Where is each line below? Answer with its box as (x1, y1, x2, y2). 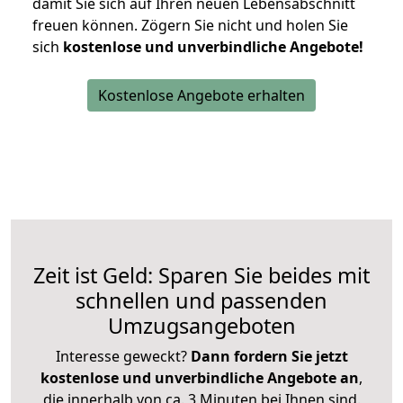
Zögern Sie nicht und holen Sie (141, 15, 348, 36)
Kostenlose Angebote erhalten (98, 85, 305, 106)
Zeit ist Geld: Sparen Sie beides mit (33, 261, 370, 291)
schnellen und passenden (76, 286, 327, 316)
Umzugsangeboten (107, 311, 296, 341)
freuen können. (32, 15, 141, 36)
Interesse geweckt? (55, 346, 191, 367)
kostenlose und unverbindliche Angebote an (40, 368, 359, 389)
